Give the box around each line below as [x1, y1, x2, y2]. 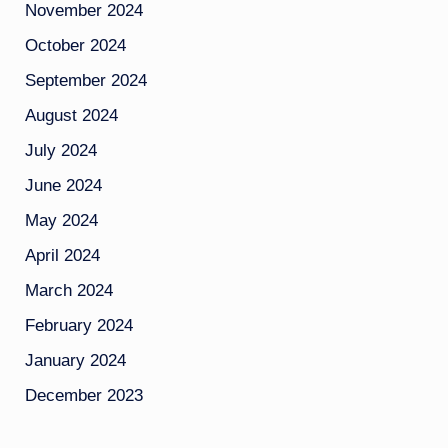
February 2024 [24, 316, 133, 335]
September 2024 [24, 71, 147, 90]
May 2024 [24, 211, 98, 230]
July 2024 [24, 141, 97, 160]
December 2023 [24, 386, 143, 405]
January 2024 [24, 351, 126, 370]
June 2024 [24, 176, 102, 195]
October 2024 [24, 36, 126, 55]
